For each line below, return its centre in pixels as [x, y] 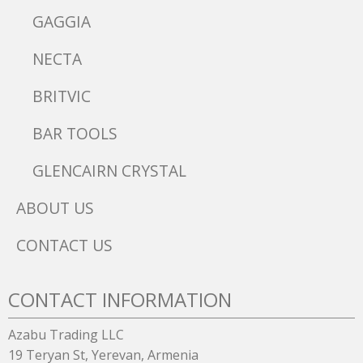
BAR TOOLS [75, 133]
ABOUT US [55, 207]
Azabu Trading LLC [66, 334]
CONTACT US [64, 245]
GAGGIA [62, 21]
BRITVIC [62, 96]
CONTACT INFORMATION [120, 299]
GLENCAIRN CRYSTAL [109, 170]
